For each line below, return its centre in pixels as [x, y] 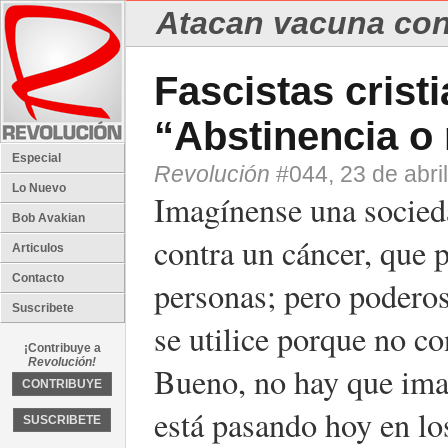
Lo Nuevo [39, 188]
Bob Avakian [48, 218]
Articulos [38, 248]
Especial [36, 158]
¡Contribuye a [62, 348]
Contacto [38, 278]
